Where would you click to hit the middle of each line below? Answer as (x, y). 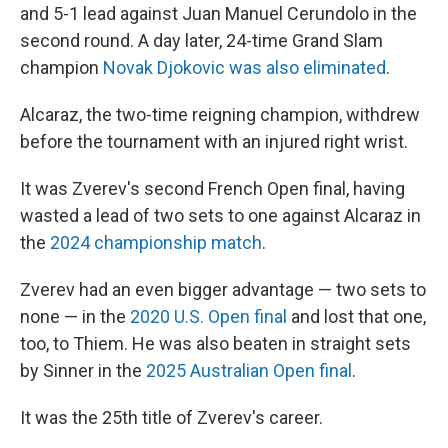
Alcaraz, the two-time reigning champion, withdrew (220, 115)
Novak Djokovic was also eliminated (244, 68)
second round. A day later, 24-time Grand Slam (201, 41)
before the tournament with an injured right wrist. (214, 142)
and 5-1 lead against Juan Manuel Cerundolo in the (218, 14)
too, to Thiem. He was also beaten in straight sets (215, 344)
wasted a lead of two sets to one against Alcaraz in (220, 216)
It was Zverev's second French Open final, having (212, 189)
